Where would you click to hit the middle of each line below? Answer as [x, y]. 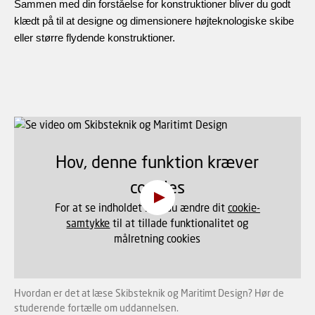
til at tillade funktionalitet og [179, 223]
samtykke [88, 223]
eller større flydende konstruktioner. [95, 38]
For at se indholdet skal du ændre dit [141, 208]
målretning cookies [157, 239]
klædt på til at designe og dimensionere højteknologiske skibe [154, 21]
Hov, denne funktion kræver [157, 162]
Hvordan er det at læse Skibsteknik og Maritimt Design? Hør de [149, 292]
